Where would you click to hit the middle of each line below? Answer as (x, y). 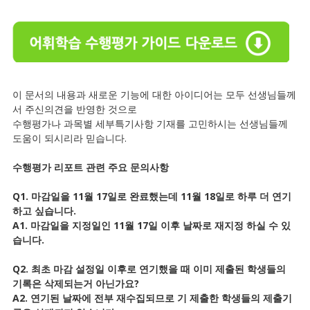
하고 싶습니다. (44, 211)
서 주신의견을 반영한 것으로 (75, 109)
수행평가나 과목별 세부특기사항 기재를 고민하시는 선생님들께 (150, 124)
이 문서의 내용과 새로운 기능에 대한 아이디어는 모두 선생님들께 (154, 94)
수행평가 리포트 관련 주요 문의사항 (91, 167)
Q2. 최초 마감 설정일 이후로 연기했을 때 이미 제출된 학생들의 (149, 269)
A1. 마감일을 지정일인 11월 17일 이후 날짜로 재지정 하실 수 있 (152, 225)
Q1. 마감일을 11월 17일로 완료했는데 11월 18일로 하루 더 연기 (152, 196)
